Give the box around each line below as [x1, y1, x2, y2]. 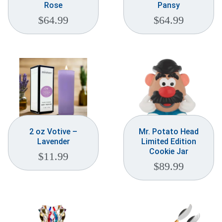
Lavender [37, 136, 70, 146]
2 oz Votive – [29, 126, 78, 136]
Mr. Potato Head [138, 126, 199, 136]
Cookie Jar [149, 146, 188, 156]
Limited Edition [141, 136, 196, 146]
